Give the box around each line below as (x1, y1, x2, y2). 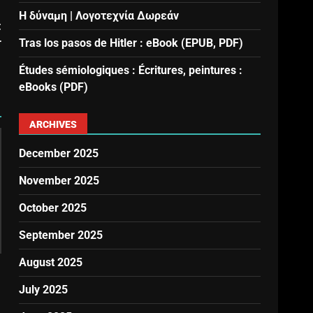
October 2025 (19, 201, 87, 215)
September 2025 (19, 228, 103, 242)
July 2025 (19, 283, 68, 297)
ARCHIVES (29, 119, 78, 131)
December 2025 (19, 147, 99, 161)
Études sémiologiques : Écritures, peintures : (19, 64, 243, 78)
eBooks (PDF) (19, 80, 89, 94)
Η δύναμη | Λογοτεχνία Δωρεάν (19, 9, 180, 23)
